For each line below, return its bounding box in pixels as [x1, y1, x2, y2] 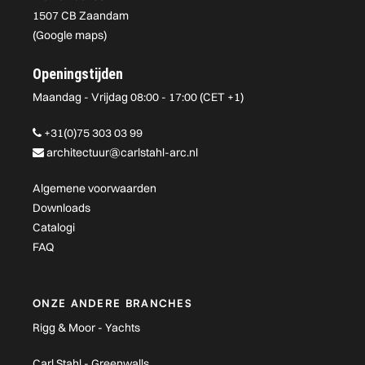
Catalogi [33, 220, 75, 235]
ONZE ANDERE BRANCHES [33, 297, 192, 310]
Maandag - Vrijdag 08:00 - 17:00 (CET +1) [33, 90, 244, 104]
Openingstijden [33, 65, 123, 82]
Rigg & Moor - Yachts [33, 320, 140, 335]
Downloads [33, 200, 90, 215]
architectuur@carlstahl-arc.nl [46, 145, 198, 160]
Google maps [36, 28, 103, 42]
